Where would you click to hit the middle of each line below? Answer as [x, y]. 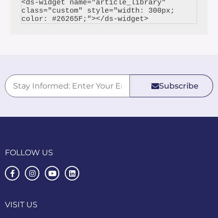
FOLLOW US [29, 153]
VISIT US [21, 204]
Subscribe [179, 86]
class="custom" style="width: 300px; [100, 11]
